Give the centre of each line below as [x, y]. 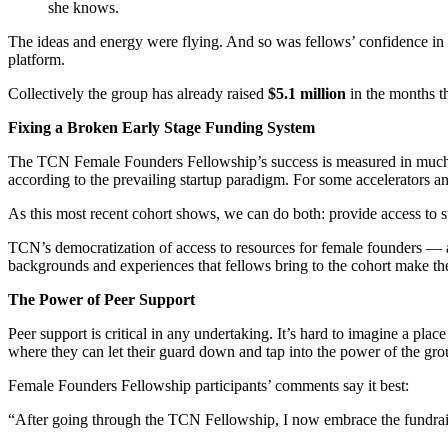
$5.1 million [309, 93]
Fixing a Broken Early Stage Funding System [161, 127]
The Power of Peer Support [101, 299]
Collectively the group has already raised [138, 93]
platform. [36, 59]
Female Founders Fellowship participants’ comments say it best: [208, 385]
